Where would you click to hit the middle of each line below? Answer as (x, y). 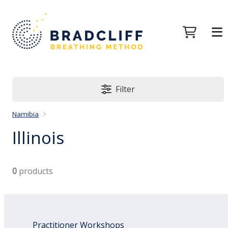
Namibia (26, 114)
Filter (125, 89)
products (35, 171)
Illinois (38, 137)
